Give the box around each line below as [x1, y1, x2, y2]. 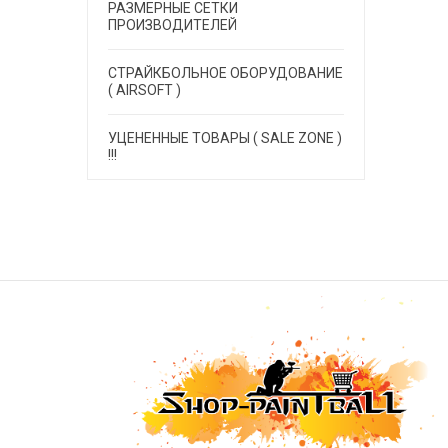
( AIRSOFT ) [108, 82, 181, 98]
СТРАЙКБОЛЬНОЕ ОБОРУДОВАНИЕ [108, 65, 343, 81]
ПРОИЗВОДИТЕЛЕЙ [108, 17, 237, 33]
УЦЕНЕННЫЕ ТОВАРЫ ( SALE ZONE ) [108, 130, 342, 146]
